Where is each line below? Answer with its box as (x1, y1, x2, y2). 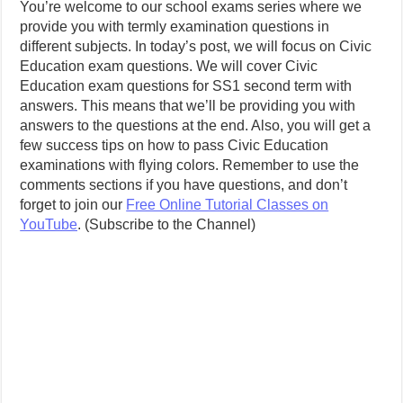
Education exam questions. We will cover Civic (20, 58, 318, 74)
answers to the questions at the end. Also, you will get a (20, 118, 372, 133)
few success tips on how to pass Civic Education (20, 138, 329, 153)
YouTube (20, 217, 78, 232)
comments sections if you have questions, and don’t (20, 177, 348, 193)
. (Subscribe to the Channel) (77, 217, 256, 232)
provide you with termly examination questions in (20, 19, 330, 34)
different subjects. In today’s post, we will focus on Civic (20, 39, 372, 54)
